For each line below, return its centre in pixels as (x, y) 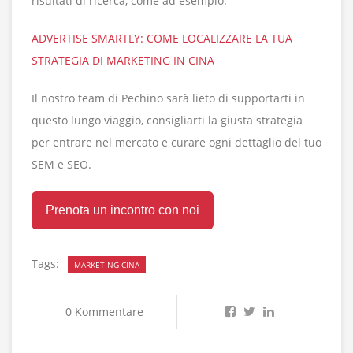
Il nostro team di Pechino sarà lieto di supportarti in (168, 98)
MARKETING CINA (107, 265)
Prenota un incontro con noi (123, 210)
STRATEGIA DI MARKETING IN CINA (123, 61)
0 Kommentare (104, 312)
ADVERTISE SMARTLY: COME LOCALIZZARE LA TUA (162, 39)
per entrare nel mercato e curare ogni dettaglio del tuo (176, 143)
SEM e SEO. (61, 165)
